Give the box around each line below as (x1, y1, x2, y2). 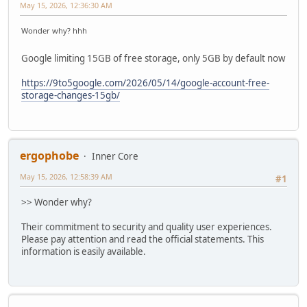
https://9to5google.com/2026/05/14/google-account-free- (21, 77, 269, 90)
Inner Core (92, 149, 138, 162)
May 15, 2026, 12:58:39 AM (20, 171, 112, 182)
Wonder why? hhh (21, 25, 87, 36)
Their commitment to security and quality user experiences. (21, 220, 272, 233)
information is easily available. (21, 245, 146, 258)
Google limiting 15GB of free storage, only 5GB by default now (21, 52, 285, 65)
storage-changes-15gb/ (21, 89, 120, 102)
